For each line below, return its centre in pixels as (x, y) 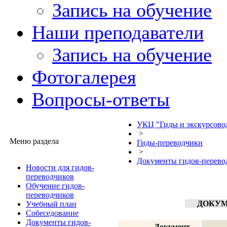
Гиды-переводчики (170, 143)
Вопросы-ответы (101, 99)
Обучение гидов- (55, 186)
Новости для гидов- (60, 167)
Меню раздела (32, 141)
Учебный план (51, 204)
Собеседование (52, 213)
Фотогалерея (84, 77)
